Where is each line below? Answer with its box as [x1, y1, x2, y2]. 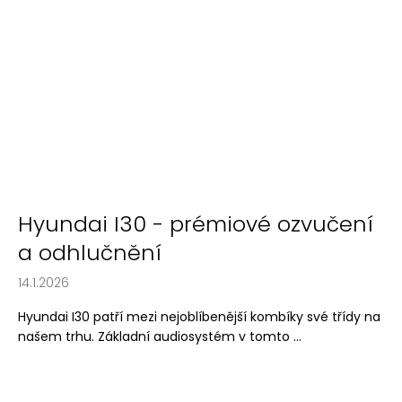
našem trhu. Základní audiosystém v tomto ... [18, 327, 301, 345]
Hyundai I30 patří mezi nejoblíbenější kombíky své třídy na [18, 307, 380, 326]
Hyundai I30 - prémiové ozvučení [18, 208, 373, 239]
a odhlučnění [18, 237, 162, 267]
